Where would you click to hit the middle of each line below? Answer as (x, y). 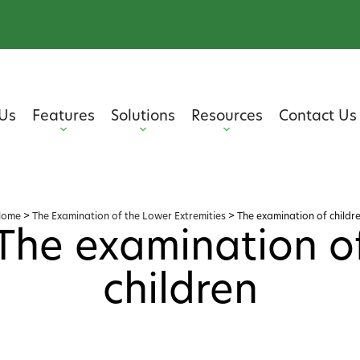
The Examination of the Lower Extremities (129, 217)
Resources (227, 117)
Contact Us (317, 117)
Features (63, 117)
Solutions (143, 117)
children (180, 293)
